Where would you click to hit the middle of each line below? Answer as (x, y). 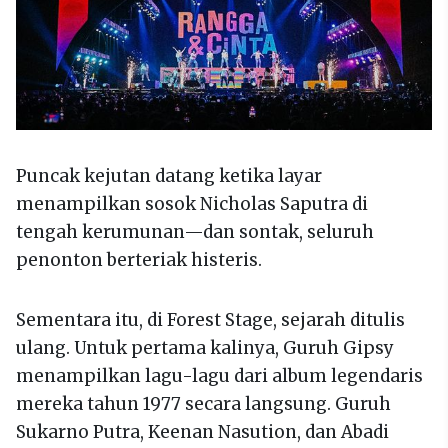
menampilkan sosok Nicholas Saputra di (192, 204)
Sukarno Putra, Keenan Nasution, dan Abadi (202, 432)
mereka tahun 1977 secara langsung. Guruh (203, 404)
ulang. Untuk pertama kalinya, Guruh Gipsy (205, 348)
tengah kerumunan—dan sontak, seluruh (195, 232)
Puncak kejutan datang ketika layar (169, 176)
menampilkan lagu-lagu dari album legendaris (219, 376)
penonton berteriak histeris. (139, 260)
